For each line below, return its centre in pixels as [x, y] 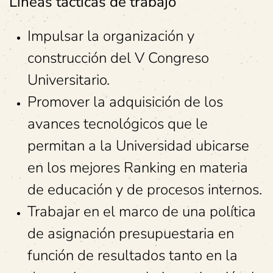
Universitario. [69, 80]
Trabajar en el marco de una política [142, 211]
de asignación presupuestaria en [131, 233]
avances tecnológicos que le [118, 124]
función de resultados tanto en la [133, 255]
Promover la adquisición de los [125, 102]
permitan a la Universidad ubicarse [138, 146]
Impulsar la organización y [111, 36]
